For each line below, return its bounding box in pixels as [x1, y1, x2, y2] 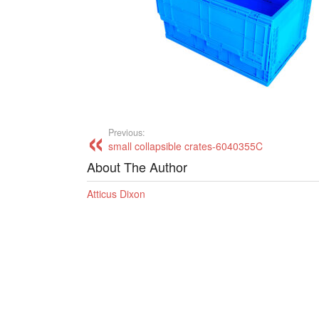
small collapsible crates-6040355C [108, 138, 263, 153]
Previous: [108, 125, 145, 139]
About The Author [87, 157, 187, 176]
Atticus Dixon [87, 186, 145, 201]
